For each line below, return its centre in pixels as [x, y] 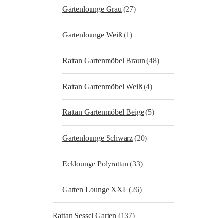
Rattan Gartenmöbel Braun [104, 61]
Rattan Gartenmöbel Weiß [102, 86]
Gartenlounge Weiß [92, 35]
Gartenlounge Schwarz [98, 138]
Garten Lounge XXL [95, 190]
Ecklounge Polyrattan [95, 164]
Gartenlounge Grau [92, 9]
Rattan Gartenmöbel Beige [103, 112]
